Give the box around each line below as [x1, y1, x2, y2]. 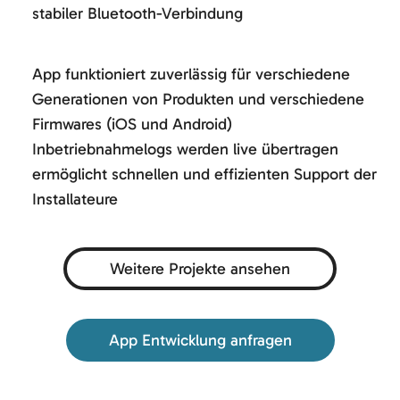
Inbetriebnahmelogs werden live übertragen [32, 138, 338, 159]
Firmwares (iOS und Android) [32, 113, 232, 134]
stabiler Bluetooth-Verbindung [32, 3, 243, 23]
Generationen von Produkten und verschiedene [32, 88, 364, 109]
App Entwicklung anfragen [108, 329, 292, 350]
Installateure [32, 188, 122, 209]
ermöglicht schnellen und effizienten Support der [32, 163, 377, 184]
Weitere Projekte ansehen [110, 258, 290, 279]
